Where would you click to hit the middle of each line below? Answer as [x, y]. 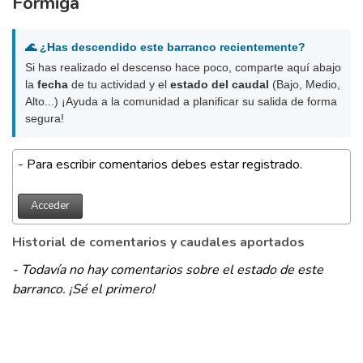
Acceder [50, 206]
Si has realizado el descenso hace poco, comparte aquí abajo [183, 68]
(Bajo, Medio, [305, 85]
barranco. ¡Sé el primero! [83, 290]
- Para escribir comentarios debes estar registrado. [160, 165]
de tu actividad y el [119, 85]
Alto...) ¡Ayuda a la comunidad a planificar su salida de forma [181, 102]
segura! [45, 119]
